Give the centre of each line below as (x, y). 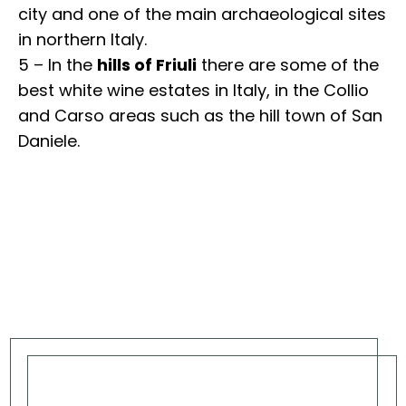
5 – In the (58, 65)
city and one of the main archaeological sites (202, 14)
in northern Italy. (82, 39)
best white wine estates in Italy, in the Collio (193, 90)
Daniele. (49, 141)
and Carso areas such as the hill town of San (200, 116)
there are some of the (288, 65)
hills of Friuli (147, 65)
